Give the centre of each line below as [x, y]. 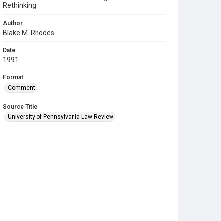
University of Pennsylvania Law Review [61, 117]
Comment [21, 88]
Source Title [20, 107]
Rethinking [19, 5]
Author [13, 23]
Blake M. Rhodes [29, 33]
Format [13, 77]
